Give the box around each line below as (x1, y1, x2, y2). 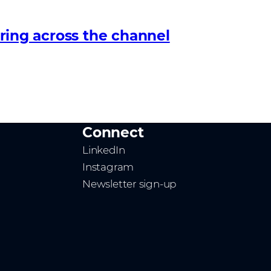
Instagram (82, 161, 134, 173)
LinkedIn (82, 144, 125, 156)
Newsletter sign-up (82, 178, 177, 190)
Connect (82, 124, 144, 141)
